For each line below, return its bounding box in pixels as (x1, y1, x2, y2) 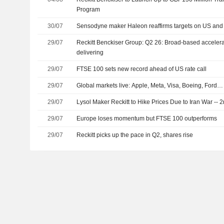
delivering (76, 49, 104, 56)
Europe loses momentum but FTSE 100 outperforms (76, 115, 217, 122)
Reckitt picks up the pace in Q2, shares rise (76, 131, 193, 138)
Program (76, 6, 100, 13)
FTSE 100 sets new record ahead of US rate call (76, 65, 207, 72)
